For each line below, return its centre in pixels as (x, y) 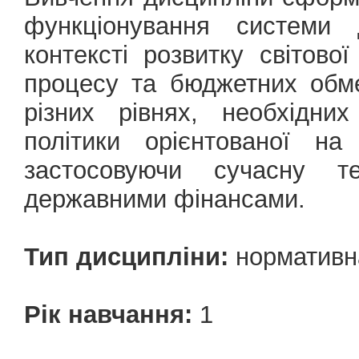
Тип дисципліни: (126, 257)
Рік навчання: (108, 315)
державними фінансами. (165, 199)
